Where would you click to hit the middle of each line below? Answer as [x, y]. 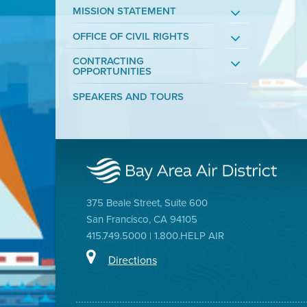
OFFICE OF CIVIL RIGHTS [131, 36]
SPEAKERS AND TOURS [128, 96]
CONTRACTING [108, 61]
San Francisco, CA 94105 [142, 219]
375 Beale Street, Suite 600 [147, 202]
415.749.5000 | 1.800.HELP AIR [155, 235]
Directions [132, 259]
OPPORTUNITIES [112, 71]
